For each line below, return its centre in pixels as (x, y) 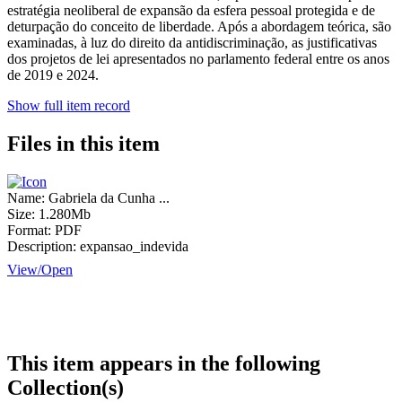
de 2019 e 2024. (53, 75)
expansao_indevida (134, 246)
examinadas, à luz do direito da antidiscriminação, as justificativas (192, 43)
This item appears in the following (164, 363)
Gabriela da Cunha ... (109, 198)
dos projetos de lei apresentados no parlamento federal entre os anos (198, 59)
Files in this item (83, 144)
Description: (42, 246)
